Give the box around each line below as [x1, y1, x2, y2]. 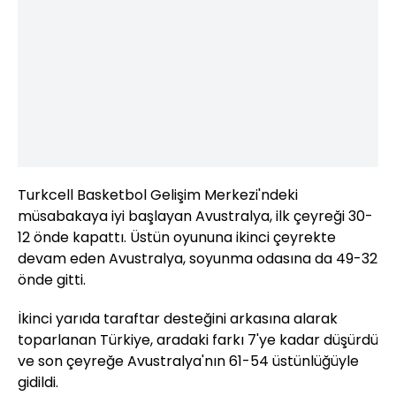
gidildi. [18, 371, 58, 392]
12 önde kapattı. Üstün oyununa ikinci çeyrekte [18, 226, 336, 247]
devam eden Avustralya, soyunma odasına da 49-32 [18, 247, 377, 269]
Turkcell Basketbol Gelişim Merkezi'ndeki [18, 184, 298, 205]
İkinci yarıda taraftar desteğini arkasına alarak [18, 308, 338, 329]
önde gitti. [18, 269, 86, 290]
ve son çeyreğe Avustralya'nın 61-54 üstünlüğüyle [18, 350, 359, 371]
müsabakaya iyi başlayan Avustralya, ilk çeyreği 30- [18, 205, 373, 226]
